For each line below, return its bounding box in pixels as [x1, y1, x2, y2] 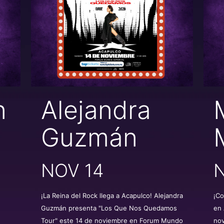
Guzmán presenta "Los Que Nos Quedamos [40, 203, 177, 212]
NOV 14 [40, 159, 104, 181]
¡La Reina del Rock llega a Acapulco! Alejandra [40, 191, 183, 199]
